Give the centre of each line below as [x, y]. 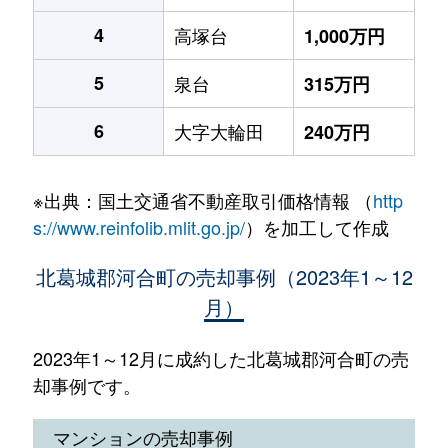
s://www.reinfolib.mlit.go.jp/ [138, 227]
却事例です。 [86, 385]
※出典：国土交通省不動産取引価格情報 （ [202, 200]
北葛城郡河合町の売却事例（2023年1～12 [224, 276]
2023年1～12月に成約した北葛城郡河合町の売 [220, 358]
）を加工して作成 [316, 227]
